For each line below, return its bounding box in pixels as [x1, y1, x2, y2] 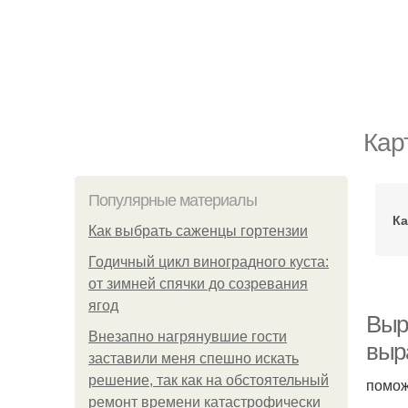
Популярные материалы [88, 191, 257, 209]
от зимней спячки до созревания [88, 276, 308, 291]
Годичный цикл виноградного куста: [88, 254, 329, 270]
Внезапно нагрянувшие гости [88, 329, 287, 344]
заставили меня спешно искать [88, 351, 299, 366]
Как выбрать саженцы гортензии [88, 223, 308, 239]
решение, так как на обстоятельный [88, 372, 329, 388]
